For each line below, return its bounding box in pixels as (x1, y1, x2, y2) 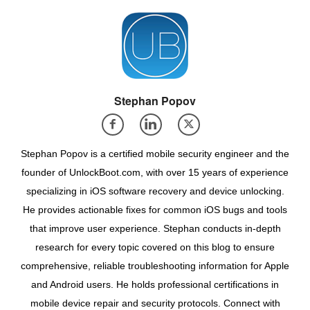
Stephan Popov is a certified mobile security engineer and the (21, 148, 289, 160)
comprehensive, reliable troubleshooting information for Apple (21, 260, 289, 272)
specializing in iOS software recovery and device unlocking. (26, 185, 284, 197)
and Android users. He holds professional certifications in (31, 279, 279, 291)
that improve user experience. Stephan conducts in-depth (29, 223, 281, 235)
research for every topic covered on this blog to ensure (35, 241, 275, 253)
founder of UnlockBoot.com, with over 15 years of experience (21, 167, 289, 179)
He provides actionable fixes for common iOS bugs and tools (23, 204, 287, 216)
